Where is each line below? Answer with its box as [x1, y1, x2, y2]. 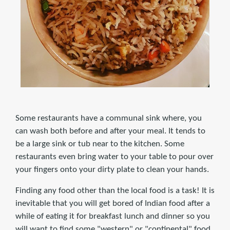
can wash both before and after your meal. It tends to [15, 126, 205, 136]
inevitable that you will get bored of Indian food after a [15, 199, 210, 208]
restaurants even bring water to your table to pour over [15, 152, 214, 161]
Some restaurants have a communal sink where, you [15, 113, 202, 123]
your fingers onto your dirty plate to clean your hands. [15, 165, 209, 174]
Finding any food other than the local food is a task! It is [15, 186, 215, 195]
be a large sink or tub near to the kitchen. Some [15, 139, 184, 148]
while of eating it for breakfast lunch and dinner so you [15, 212, 210, 221]
